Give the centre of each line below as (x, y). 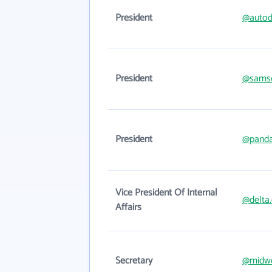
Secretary (134, 261)
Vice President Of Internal (166, 193)
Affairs (128, 207)
